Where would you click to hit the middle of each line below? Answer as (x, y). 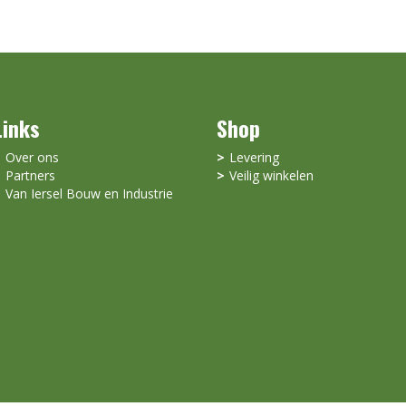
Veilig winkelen (271, 175)
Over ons (32, 157)
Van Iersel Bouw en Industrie (89, 193)
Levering (254, 157)
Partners (30, 175)
